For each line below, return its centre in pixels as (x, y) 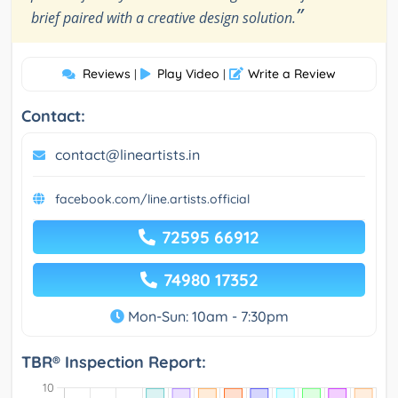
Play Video (188, 74)
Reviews (107, 74)
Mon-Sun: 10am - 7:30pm (206, 317)
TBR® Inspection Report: (114, 362)
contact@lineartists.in (127, 155)
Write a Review (292, 74)
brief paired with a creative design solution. (163, 18)
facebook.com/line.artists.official (152, 199)
